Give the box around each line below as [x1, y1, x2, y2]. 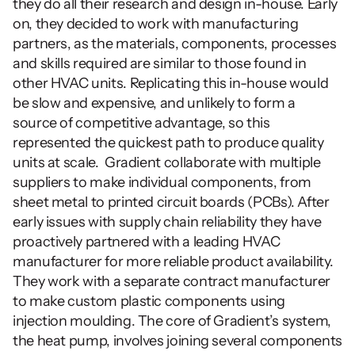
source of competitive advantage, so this [13, 114, 270, 132]
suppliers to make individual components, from [13, 174, 311, 192]
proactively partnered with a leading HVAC [13, 233, 281, 251]
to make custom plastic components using [13, 292, 285, 311]
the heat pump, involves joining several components [13, 332, 343, 350]
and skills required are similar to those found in [13, 55, 307, 73]
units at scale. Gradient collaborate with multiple [13, 154, 321, 172]
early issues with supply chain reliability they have [13, 213, 322, 231]
